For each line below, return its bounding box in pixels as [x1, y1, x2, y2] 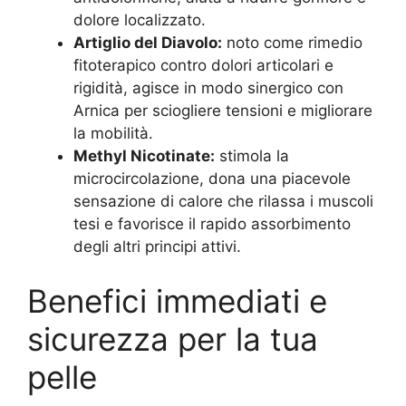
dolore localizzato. [73, 11, 206, 29]
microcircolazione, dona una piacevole [73, 169, 351, 188]
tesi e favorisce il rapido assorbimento [73, 215, 351, 233]
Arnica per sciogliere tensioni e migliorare [73, 101, 372, 120]
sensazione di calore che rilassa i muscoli [73, 192, 373, 210]
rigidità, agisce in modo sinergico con [73, 79, 343, 97]
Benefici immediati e [27, 281, 327, 320]
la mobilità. [73, 124, 153, 142]
